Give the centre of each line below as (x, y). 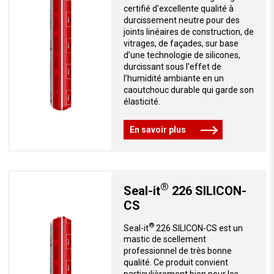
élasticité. (142, 102)
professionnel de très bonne (177, 251)
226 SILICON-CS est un (198, 228)
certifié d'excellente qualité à (178, 9)
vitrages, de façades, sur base (181, 44)
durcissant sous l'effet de (172, 67)
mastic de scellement (165, 239)
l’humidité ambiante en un (173, 79)
